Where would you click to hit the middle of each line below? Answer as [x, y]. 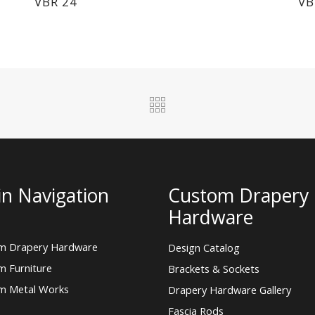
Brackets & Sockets [214, 269]
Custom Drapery [238, 196]
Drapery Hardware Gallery [230, 290]
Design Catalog [204, 248]
